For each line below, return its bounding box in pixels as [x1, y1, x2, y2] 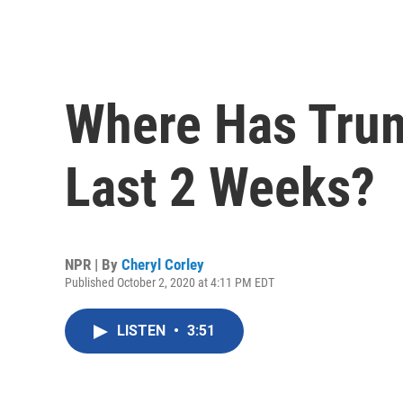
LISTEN [117, 322, 169, 340]
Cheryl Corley [121, 255, 204, 274]
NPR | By [65, 255, 121, 274]
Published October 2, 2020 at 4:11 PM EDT [65, 275, 274, 291]
